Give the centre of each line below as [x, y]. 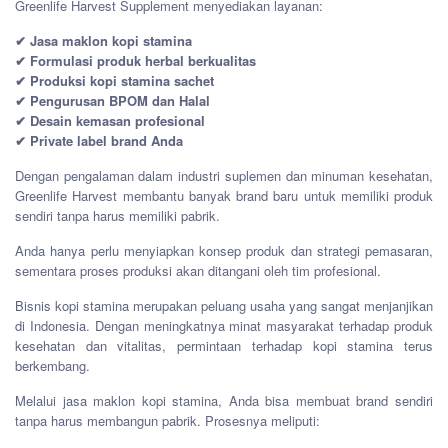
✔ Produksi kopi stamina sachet [114, 81]
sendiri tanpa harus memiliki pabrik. [117, 216]
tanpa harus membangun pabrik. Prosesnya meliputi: [167, 421]
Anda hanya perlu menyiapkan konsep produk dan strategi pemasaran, [224, 251]
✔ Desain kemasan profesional [110, 121]
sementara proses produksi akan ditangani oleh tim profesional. [198, 271]
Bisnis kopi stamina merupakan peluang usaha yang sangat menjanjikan [224, 306]
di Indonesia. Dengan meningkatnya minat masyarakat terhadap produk [224, 326]
